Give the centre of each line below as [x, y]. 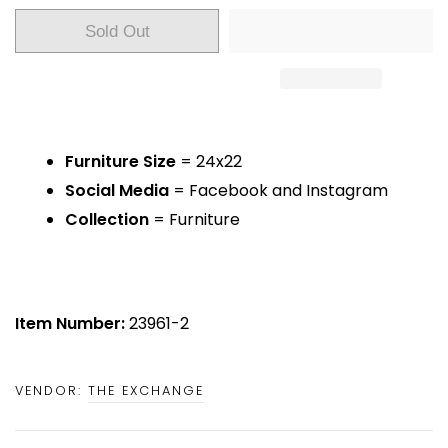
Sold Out [117, 31]
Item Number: [72, 323]
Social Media [117, 190]
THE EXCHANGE [146, 390]
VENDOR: [51, 390]
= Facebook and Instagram [278, 190]
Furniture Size [120, 161]
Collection [107, 219]
